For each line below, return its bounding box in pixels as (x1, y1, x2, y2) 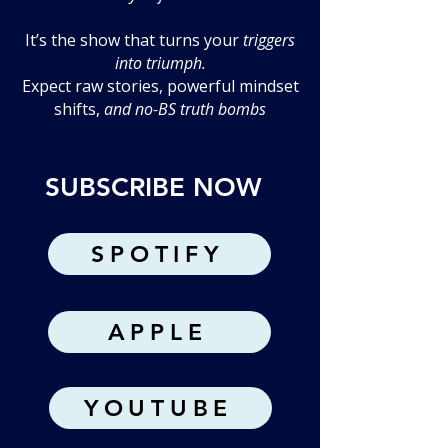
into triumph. (114, 52, 206, 74)
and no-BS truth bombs (104, 98, 266, 120)
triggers (243, 29, 295, 51)
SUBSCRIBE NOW (45, 172, 262, 203)
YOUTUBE (83, 394, 234, 422)
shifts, (54, 98, 104, 120)
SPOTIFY (91, 240, 224, 268)
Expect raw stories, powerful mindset (21, 75, 299, 97)
